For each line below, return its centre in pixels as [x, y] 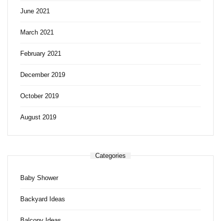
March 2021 [37, 32]
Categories [110, 155]
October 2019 [39, 96]
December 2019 [43, 74]
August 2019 [38, 117]
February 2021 [41, 53]
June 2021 [35, 11]
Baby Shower [39, 178]
